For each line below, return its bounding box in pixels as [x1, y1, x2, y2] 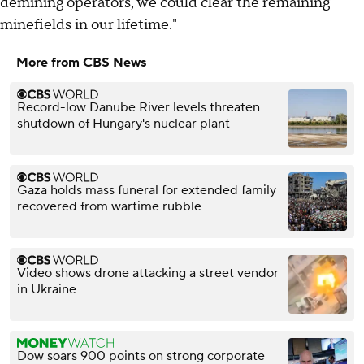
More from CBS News [16, 54, 146, 71]
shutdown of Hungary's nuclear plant [17, 115, 230, 132]
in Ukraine [17, 280, 76, 297]
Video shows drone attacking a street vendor [17, 264, 279, 281]
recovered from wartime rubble [17, 197, 201, 214]
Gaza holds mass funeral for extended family [17, 181, 276, 198]
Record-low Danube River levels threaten [17, 98, 260, 115]
